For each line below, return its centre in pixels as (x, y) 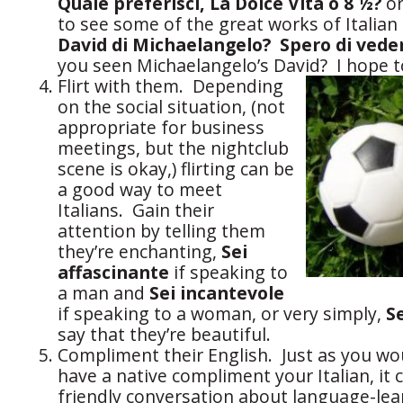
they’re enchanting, (139, 252)
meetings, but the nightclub (173, 148)
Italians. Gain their (136, 210)
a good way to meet (140, 190)
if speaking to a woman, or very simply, (222, 314)
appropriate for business (161, 128)
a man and (103, 293)
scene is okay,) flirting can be (176, 169)
